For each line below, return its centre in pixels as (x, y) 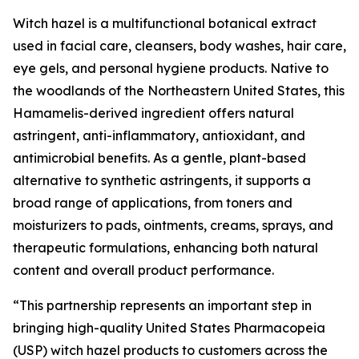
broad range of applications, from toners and (153, 203)
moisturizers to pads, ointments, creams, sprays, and (173, 225)
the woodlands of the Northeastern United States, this (179, 91)
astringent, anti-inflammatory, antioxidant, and (159, 135)
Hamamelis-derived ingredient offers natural (153, 113)
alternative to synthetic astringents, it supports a (162, 180)
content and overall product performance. (143, 270)
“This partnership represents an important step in (162, 305)
